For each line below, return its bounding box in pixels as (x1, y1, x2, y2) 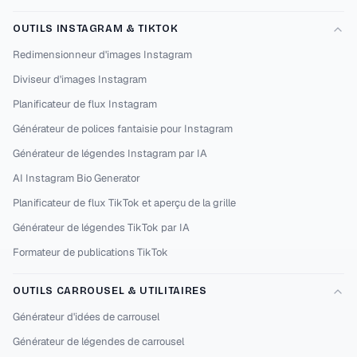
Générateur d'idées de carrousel (13, 310, 159, 324)
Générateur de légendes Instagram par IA (13, 147, 207, 160)
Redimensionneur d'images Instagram (13, 48, 192, 61)
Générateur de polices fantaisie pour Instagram (13, 122, 233, 135)
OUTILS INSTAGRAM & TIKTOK (13, 22, 178, 35)
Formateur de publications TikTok (13, 245, 168, 259)
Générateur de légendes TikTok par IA (13, 221, 190, 234)
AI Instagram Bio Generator (13, 171, 140, 185)
